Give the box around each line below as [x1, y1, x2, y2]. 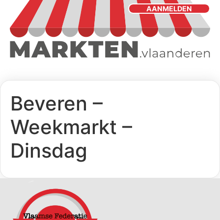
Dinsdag [10, 138, 87, 163]
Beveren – [10, 91, 103, 115]
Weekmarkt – [10, 115, 132, 139]
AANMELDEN [146, 4, 192, 13]
